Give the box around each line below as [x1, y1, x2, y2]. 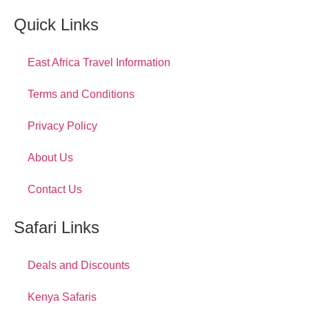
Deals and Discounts [28, 259, 130, 271]
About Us [28, 152, 73, 163]
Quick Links [14, 15, 99, 34]
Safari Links [14, 218, 99, 237]
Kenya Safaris [28, 291, 97, 303]
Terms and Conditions [28, 88, 134, 100]
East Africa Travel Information [28, 57, 170, 68]
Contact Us [28, 183, 82, 195]
